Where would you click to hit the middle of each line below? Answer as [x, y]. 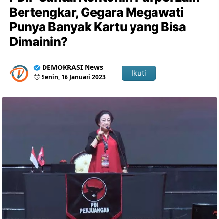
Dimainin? [39, 42]
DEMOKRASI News [73, 67]
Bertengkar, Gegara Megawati [97, 12]
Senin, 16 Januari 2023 [74, 77]
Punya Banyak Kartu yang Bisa [98, 27]
